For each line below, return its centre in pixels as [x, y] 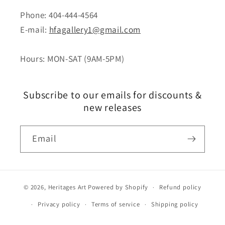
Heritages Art [67, 187]
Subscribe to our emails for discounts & [113, 95]
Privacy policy [59, 204]
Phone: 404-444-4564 [59, 15]
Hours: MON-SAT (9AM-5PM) [72, 58]
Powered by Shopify [118, 187]
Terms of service [116, 204]
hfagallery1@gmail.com [95, 29]
